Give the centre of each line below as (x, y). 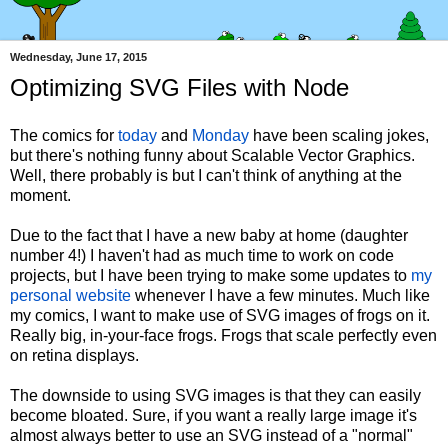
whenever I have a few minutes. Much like (280, 295)
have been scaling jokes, (339, 135)
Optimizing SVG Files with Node (179, 87)
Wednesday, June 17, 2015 (78, 57)
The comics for (64, 135)
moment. (40, 195)
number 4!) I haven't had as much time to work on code (202, 255)
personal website (70, 295)
